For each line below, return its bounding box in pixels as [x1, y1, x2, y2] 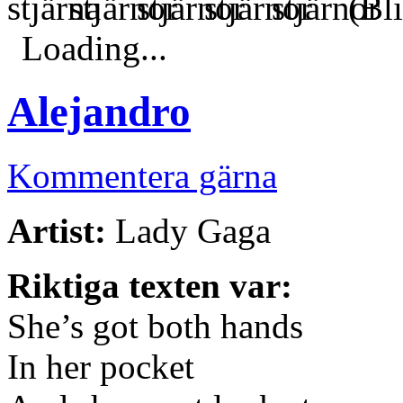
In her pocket [7, 346, 194, 386]
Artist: [7, 210, 106, 250]
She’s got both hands [7, 306, 303, 345]
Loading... [22, 28, 167, 67]
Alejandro [7, 88, 191, 136]
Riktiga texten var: [7, 265, 292, 305]
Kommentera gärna [7, 156, 277, 195]
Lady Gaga [106, 210, 271, 250]
